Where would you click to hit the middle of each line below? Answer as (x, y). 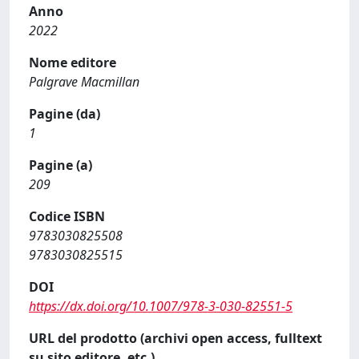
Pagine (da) (65, 113)
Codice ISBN (67, 216)
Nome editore (73, 62)
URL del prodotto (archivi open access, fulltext (175, 338)
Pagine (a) (61, 165)
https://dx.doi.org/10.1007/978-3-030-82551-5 (161, 306)
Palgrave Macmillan (84, 81)
